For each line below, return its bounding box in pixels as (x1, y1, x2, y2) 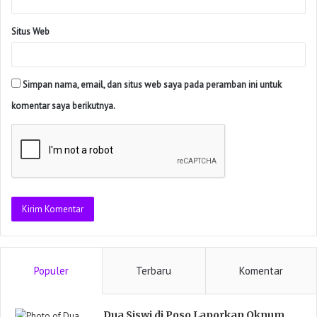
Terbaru (136, 263, 172, 277)
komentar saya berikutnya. (11, 99, 115, 112)
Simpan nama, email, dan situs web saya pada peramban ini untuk (23, 78, 282, 91)
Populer (34, 263, 69, 277)
